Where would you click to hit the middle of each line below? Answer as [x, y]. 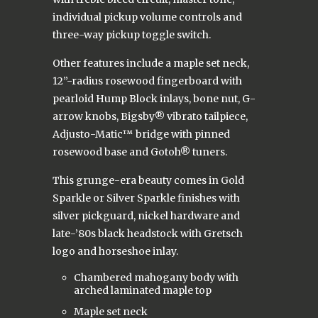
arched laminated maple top [143, 291]
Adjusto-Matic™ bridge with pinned [141, 135]
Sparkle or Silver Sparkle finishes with [146, 198]
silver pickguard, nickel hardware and [146, 216]
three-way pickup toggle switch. [132, 35]
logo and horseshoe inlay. [115, 252]
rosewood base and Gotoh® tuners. [140, 152]
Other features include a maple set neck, [151, 64]
